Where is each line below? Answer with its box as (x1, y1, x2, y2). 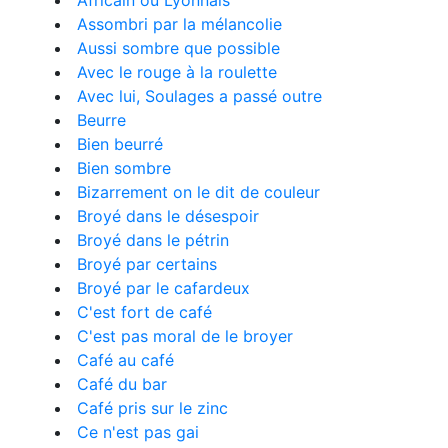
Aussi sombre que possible (77, 38, 280, 58)
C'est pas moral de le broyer (77, 326, 293, 346)
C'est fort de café (77, 302, 212, 322)
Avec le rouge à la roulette (77, 62, 277, 82)
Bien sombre (77, 158, 171, 178)
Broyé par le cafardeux (77, 278, 250, 298)
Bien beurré (77, 134, 163, 154)
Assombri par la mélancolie (77, 14, 282, 34)
